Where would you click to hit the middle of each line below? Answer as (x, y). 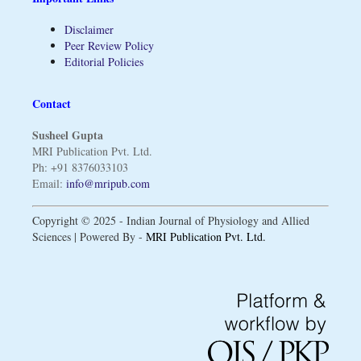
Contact (51, 104)
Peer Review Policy (109, 45)
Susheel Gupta (67, 135)
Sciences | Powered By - (89, 237)
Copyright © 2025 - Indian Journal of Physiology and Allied (170, 221)
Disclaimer (89, 29)
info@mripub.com (108, 184)
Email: (49, 184)
